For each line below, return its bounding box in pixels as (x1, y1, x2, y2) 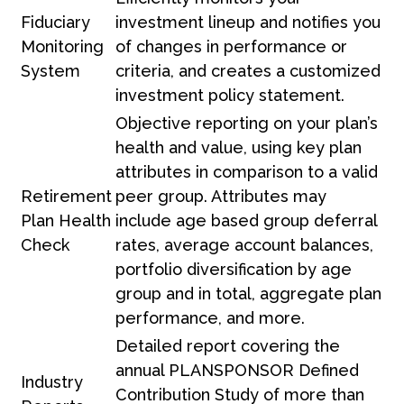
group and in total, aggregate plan (115, 283, 381, 303)
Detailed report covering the (115, 335, 340, 355)
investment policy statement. (115, 85, 344, 105)
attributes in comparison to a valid (115, 161, 378, 181)
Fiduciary (21, 12, 90, 32)
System (21, 60, 80, 80)
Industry (21, 372, 83, 391)
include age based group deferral (115, 210, 377, 230)
